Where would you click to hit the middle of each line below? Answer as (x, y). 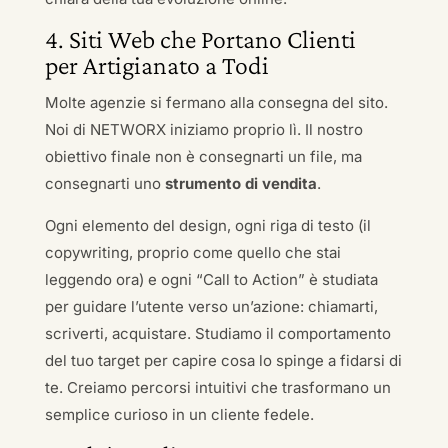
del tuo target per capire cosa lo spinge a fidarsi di (223, 360)
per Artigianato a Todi (156, 65)
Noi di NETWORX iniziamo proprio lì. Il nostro (203, 129)
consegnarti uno (104, 183)
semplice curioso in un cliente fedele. (179, 414)
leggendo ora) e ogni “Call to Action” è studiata (211, 279)
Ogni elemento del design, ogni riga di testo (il (207, 225)
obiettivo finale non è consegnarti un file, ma (203, 156)
